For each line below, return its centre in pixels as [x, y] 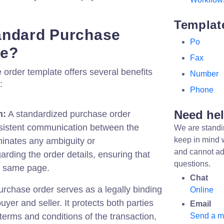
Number [204, 74]
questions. [192, 164]
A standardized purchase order [68, 114]
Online [202, 190]
